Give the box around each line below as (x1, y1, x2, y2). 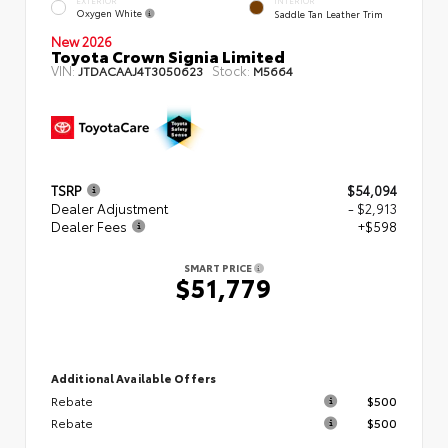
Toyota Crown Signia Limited (51, 44, 285, 68)
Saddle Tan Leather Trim (274, 6, 383, 20)
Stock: (212, 61, 250, 80)
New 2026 (51, 32, 112, 51)
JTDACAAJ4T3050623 (78, 62, 203, 80)
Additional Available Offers (51, 370, 216, 387)
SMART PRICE (184, 260, 254, 276)
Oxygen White (76, 6, 145, 20)
